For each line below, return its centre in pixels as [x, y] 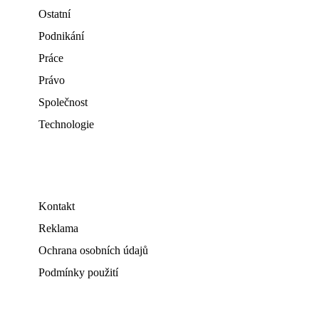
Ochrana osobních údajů [93, 250]
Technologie [66, 124]
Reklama [58, 228]
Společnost [63, 102]
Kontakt [57, 206]
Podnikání [61, 36]
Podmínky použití [78, 272]
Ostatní [54, 14]
